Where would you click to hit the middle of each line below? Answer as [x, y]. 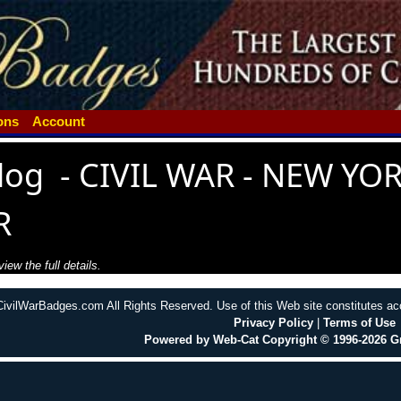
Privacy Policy [274, 322]
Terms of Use [360, 322]
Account [58, 121]
